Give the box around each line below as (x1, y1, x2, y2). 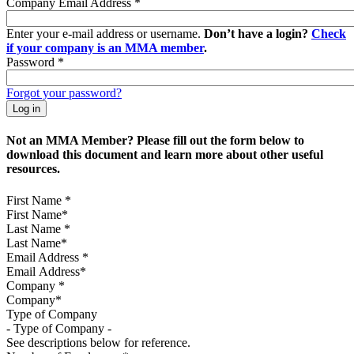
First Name (6, 193, 65, 207)
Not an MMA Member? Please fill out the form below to (6, 134, 304, 148)
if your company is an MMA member (6, 40, 204, 55)
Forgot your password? (6, 85, 122, 100)
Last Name (6, 221, 64, 235)
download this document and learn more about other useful (6, 148, 323, 162)
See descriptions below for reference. (6, 335, 190, 349)
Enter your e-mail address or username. (6, 26, 204, 40)
